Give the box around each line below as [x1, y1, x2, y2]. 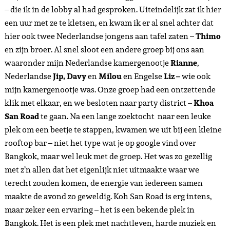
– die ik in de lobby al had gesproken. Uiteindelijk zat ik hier [4, 3, 221, 16]
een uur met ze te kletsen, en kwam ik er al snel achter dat [4, 16, 214, 30]
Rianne [170, 56, 197, 70]
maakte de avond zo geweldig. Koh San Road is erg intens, [4, 190, 212, 203]
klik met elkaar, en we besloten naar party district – [4, 97, 192, 110]
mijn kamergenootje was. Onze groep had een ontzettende [4, 83, 216, 97]
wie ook [181, 70, 210, 83]
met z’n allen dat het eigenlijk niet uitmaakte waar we [4, 163, 199, 177]
